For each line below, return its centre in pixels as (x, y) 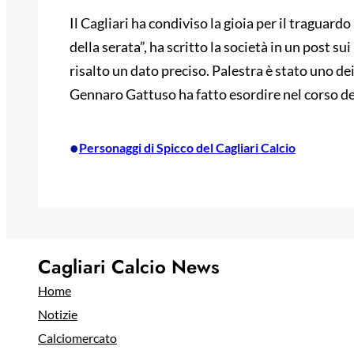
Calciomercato (77, 338)
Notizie (58, 314)
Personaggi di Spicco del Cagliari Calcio (187, 148)
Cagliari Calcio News (129, 267)
